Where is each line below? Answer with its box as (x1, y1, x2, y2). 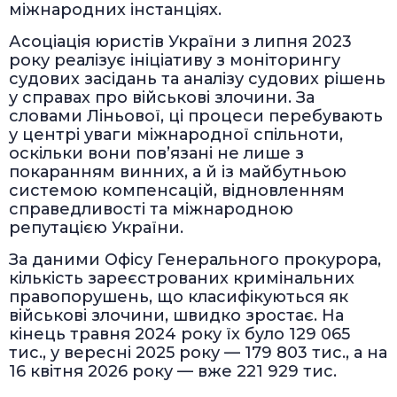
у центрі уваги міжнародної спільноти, (9, 124, 343, 144)
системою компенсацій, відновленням (9, 180, 345, 200)
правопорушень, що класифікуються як (9, 286, 348, 307)
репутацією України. (9, 217, 183, 237)
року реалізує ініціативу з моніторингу (9, 50, 340, 70)
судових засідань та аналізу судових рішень (9, 68, 385, 89)
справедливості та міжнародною (9, 198, 293, 219)
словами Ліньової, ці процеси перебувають (9, 105, 383, 126)
